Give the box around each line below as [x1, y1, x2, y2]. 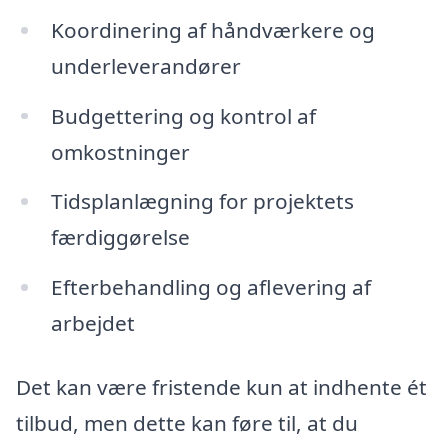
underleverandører [50, 51, 241, 80]
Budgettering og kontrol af [50, 101, 316, 130]
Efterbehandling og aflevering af [50, 273, 371, 302]
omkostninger [50, 137, 190, 166]
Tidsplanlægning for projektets [50, 187, 354, 216]
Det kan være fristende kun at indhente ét [16, 372, 427, 401]
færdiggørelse [50, 223, 190, 252]
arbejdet [50, 309, 135, 338]
